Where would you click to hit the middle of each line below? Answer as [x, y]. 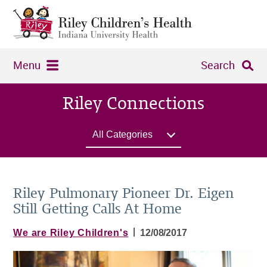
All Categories [122, 134]
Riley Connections [133, 103]
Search [218, 65]
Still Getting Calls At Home [97, 209]
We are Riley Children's [71, 232]
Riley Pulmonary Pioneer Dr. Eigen [124, 193]
